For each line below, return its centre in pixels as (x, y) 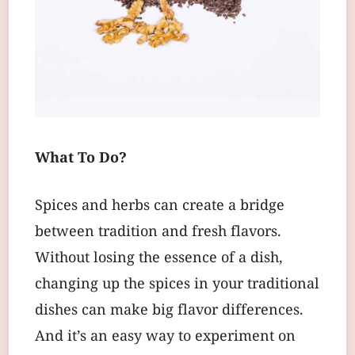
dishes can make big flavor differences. (169, 311)
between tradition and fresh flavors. (158, 232)
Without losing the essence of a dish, (159, 258)
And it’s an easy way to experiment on (165, 337)
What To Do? (81, 158)
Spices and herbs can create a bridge (160, 206)
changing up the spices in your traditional (177, 284)
